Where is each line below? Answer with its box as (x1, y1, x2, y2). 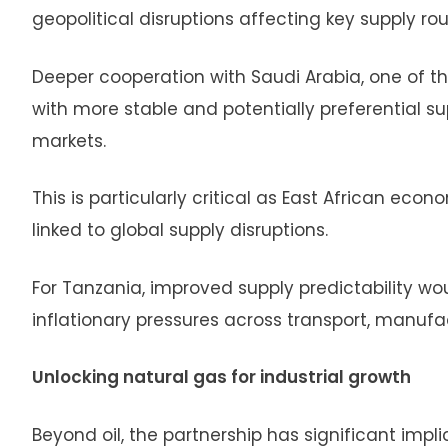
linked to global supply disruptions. (32, 218, 328, 243)
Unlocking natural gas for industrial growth (32, 365, 411, 390)
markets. (32, 128, 106, 153)
